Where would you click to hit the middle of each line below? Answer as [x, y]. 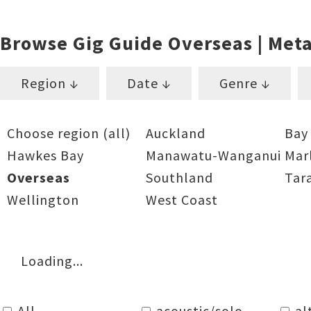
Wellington [43, 200]
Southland [179, 177]
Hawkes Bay [45, 155]
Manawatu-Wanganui [213, 155]
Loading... [52, 261]
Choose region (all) [69, 133]
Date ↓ [149, 83]
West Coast [182, 200]
